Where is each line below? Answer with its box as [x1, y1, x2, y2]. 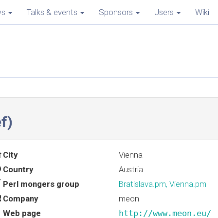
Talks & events [27, 7, 77, 17]
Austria [118, 164, 143, 174]
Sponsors [99, 7, 133, 17]
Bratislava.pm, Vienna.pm [118, 179, 206, 189]
